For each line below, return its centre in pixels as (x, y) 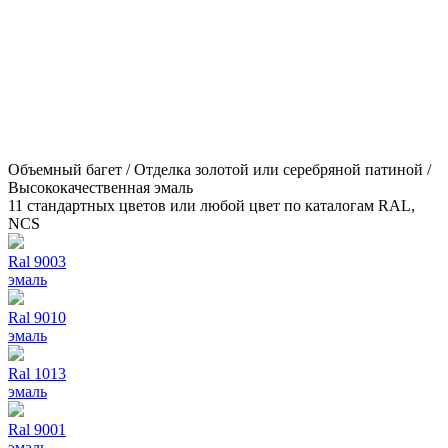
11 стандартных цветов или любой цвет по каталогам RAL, (211, 205)
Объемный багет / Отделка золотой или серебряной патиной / (219, 169)
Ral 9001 (37, 429)
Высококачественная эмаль (100, 187)
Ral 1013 (37, 373)
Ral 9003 (37, 261)
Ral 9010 (37, 317)
